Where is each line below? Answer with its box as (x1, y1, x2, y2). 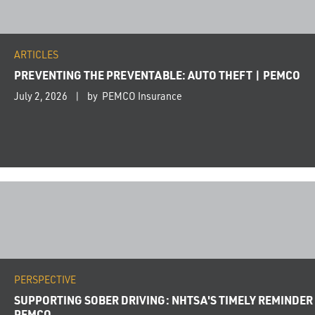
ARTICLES (14, 48, 58, 62)
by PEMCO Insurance (87, 89, 182, 103)
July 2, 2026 (14, 89, 67, 103)
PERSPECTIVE (14, 273, 76, 287)
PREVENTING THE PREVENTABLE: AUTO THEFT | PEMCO (14, 67, 300, 83)
